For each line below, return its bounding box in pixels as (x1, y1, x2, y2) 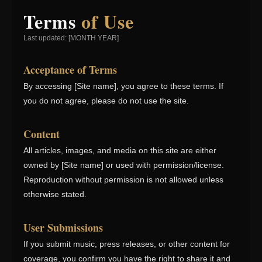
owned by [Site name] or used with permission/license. (23, 160, 224, 170)
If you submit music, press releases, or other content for (23, 239, 230, 249)
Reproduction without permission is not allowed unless (23, 175, 223, 185)
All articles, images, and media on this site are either (23, 146, 216, 156)
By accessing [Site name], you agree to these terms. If (23, 81, 223, 91)
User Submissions (23, 220, 103, 236)
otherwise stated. (23, 189, 87, 199)
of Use (81, 8, 134, 36)
